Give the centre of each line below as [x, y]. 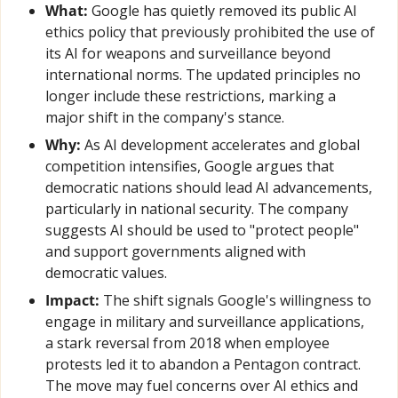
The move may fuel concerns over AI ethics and [202, 386]
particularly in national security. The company [197, 209]
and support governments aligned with [175, 252]
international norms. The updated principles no [203, 75]
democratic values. [106, 273]
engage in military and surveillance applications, [205, 322]
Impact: [72, 301]
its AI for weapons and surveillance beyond [188, 54]
